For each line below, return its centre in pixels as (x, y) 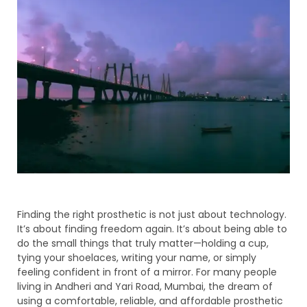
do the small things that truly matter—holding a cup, (143, 244)
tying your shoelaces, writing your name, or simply (137, 258)
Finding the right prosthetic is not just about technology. (152, 215)
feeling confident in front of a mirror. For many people (147, 272)
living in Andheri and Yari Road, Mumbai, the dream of (145, 287)
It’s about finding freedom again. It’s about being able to (152, 229)
